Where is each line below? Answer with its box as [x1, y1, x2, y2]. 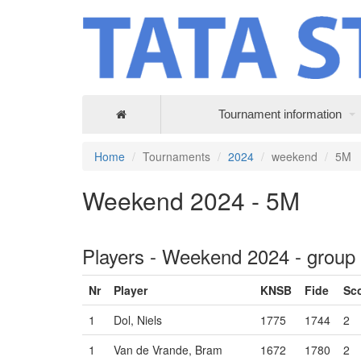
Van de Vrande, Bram [114, 342, 222, 359]
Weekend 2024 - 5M [82, 183, 300, 218]
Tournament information [218, 107, 342, 122]
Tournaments [143, 148, 210, 165]
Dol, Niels [114, 312, 162, 329]
